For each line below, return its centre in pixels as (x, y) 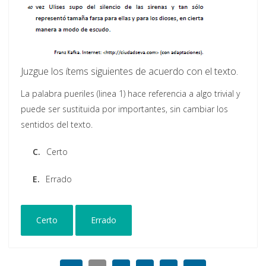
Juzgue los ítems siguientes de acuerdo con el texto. (129, 72)
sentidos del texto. (57, 125)
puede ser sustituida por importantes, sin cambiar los (124, 109)
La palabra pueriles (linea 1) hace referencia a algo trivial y (130, 94)
